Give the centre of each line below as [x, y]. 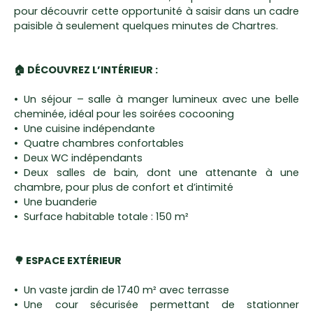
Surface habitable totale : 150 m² [107, 216]
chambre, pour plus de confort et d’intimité [124, 187]
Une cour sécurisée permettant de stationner [161, 304]
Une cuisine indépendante [90, 128]
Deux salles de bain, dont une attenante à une [161, 172]
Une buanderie [61, 202]
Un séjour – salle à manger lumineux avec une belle [161, 99]
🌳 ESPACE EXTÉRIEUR [68, 260]
